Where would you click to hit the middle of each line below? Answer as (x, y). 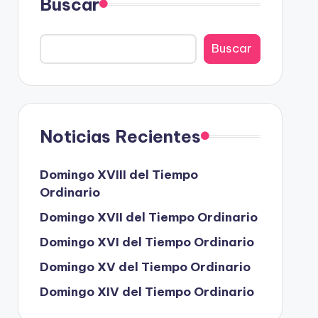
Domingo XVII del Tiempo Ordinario (148, 217)
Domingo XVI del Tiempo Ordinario (147, 242)
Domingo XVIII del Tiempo (119, 174)
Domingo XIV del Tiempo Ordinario (147, 291)
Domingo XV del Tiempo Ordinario (145, 267)
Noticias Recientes (120, 136)
